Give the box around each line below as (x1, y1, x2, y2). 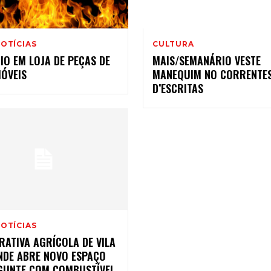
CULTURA (152, 39, 194, 49)
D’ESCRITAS (152, 80, 203, 97)
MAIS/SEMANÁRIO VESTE (152, 53, 261, 69)
